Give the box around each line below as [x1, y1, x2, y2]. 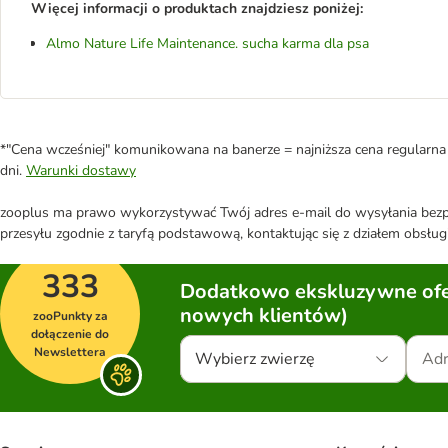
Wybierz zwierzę [195, 348, 315, 370]
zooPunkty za [32, 308, 108, 324]
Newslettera [34, 344, 106, 360]
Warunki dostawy [26, 161, 136, 180]
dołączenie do [31, 326, 109, 342]
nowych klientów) [180, 302, 348, 329]
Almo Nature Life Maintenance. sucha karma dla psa [46, 34, 369, 53]
